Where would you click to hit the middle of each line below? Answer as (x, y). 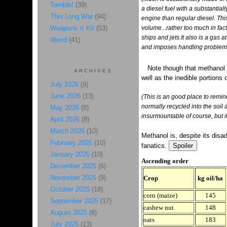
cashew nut (158, 208)
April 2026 (65, 119)
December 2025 (73, 166)
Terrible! (62, 5)
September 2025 (74, 201)
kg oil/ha (210, 178)
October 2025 (70, 189)
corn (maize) (160, 196)
